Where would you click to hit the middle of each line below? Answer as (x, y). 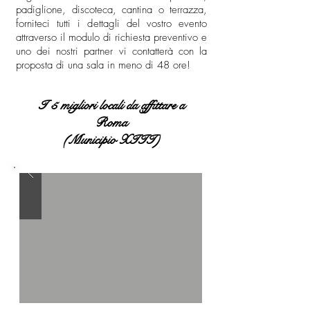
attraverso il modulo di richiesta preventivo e (111, 37)
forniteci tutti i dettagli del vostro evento (111, 24)
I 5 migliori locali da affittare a (111, 105)
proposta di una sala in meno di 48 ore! (103, 65)
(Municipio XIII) (111, 140)
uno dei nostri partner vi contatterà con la (111, 51)
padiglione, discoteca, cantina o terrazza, (111, 10)
